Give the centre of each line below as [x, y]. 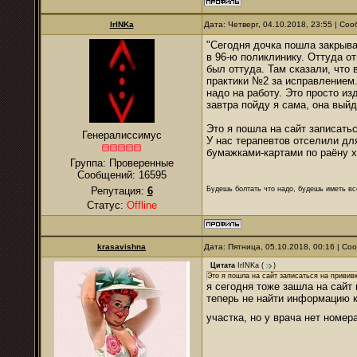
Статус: [106, 205]
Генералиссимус [122, 135]
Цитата [223, 266]
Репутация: [119, 191]
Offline [141, 205]
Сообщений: [108, 175]
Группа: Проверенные [122, 163]
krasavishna [122, 247]
